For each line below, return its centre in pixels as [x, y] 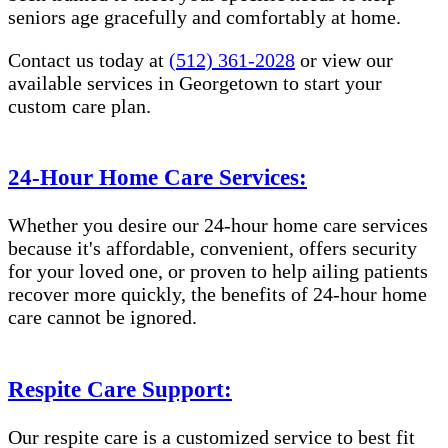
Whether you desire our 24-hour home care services [218, 225]
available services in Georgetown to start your [195, 82]
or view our [344, 59]
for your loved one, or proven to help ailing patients [218, 271]
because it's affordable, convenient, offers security [212, 248]
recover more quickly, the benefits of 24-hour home [217, 294]
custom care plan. [79, 105]
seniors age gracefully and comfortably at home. [204, 16]
